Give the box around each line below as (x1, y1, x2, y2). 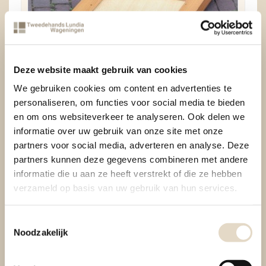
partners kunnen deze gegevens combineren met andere (14, 154, 248, 164)
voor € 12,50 (107, 126, 159, 137)
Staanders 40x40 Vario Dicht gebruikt (48, 106, 218, 118)
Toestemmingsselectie (4, 215, 92, 226)
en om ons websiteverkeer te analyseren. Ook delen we (14, 111, 245, 122)
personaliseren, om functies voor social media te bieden (14, 97, 245, 107)
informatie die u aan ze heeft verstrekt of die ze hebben (14, 168, 242, 179)
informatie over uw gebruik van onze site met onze (14, 125, 223, 136)
